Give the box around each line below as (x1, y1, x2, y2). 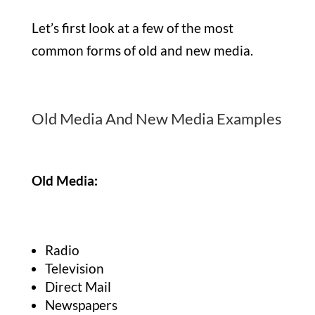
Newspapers (44, 297, 117, 314)
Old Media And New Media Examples (31, 109, 282, 129)
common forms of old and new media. (31, 42, 256, 59)
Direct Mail (44, 278, 111, 295)
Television (44, 260, 104, 277)
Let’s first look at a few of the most (31, 20, 233, 37)
